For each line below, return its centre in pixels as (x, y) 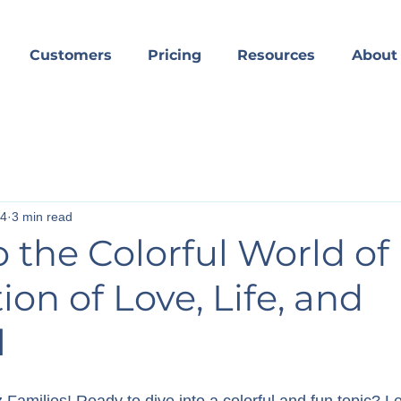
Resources (277, 55)
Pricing (175, 55)
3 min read (42, 216)
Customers (70, 55)
